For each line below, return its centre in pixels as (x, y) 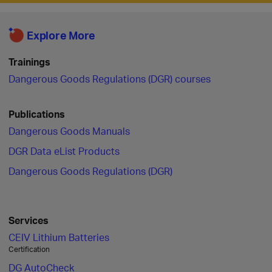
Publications (37, 114)
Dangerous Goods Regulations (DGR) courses (110, 79)
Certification (29, 249)
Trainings (29, 62)
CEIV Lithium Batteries (59, 237)
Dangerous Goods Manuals (69, 131)
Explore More (61, 35)
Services (29, 220)
